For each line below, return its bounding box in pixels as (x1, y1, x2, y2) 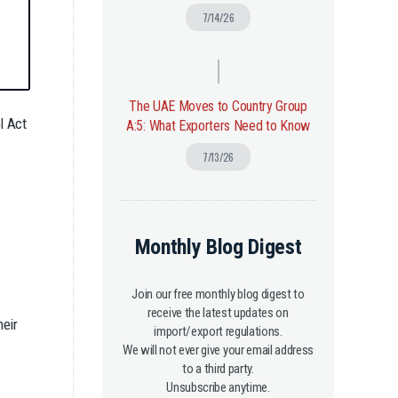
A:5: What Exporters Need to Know (126, 117, 310, 134)
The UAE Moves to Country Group (129, 98, 307, 115)
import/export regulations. (154, 323, 283, 339)
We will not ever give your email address (122, 342, 314, 358)
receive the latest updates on (147, 305, 289, 321)
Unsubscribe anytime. (166, 379, 270, 395)
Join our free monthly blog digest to (131, 286, 305, 302)
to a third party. (182, 361, 254, 377)
